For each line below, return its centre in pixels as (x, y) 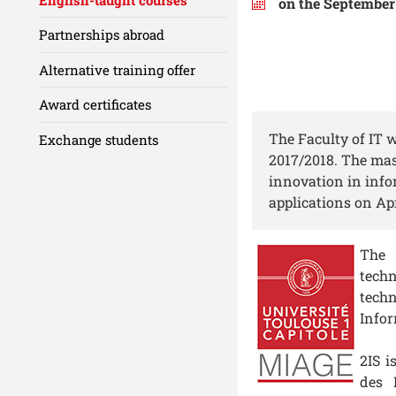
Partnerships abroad (102, 35)
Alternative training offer (117, 69)
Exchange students (99, 139)
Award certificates (95, 105)
